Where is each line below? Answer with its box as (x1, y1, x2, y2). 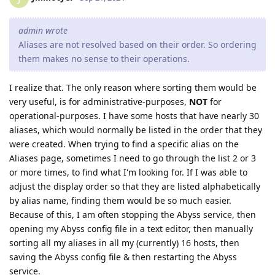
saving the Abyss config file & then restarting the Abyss (9, 250, 237, 263)
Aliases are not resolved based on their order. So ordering (18, 38, 257, 50)
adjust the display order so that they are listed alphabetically (9, 180, 260, 192)
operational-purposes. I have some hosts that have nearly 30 (9, 109, 259, 122)
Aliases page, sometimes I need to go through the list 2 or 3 (9, 152, 256, 164)
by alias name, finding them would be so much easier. (9, 194, 231, 206)
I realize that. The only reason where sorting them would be (9, 81, 257, 93)
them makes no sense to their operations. (18, 52, 190, 64)
